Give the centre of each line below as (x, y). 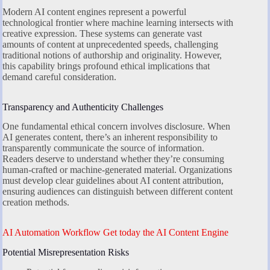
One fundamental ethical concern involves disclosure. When (116, 127)
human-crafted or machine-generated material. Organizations (117, 170)
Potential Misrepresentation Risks (66, 253)
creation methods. (36, 202)
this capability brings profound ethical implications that (106, 66)
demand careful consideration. (59, 77)
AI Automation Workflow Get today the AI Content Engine (115, 233)
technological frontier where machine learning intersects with (118, 22)
